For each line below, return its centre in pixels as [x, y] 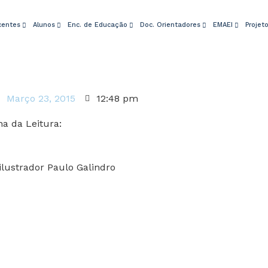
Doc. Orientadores [170, 25]
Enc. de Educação [98, 25]
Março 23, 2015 [41, 98]
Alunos [44, 25]
